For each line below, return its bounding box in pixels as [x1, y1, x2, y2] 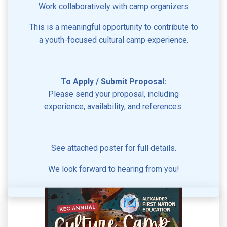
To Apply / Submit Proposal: [61, 76, 166, 86]
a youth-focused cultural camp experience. [39, 34, 188, 45]
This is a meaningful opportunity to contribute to [29, 22, 198, 32]
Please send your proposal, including [48, 89, 179, 99]
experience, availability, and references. [44, 101, 183, 111]
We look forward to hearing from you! [48, 164, 179, 174]
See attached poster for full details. [51, 143, 176, 153]
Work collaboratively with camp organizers [39, 1, 188, 11]
